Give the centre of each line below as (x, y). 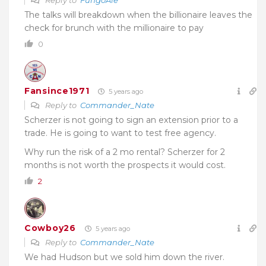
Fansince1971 (57, 91)
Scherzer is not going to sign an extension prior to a (131, 120)
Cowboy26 (50, 228)
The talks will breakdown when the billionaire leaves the (138, 15)
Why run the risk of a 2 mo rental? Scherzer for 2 (125, 152)
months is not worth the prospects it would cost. (125, 165)
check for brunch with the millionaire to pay (114, 28)
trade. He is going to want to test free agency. (120, 133)
